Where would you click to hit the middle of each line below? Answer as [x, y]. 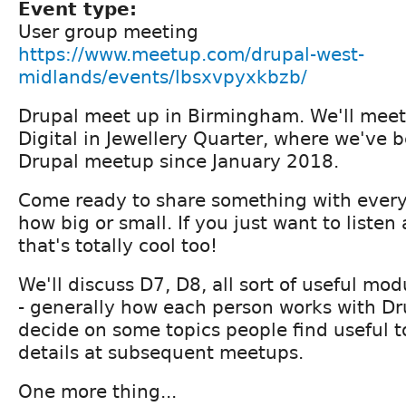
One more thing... [97, 391]
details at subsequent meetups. [161, 352]
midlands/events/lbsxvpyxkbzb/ [163, 77]
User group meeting [108, 31]
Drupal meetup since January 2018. [179, 161]
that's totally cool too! [118, 245]
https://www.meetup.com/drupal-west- [191, 54]
